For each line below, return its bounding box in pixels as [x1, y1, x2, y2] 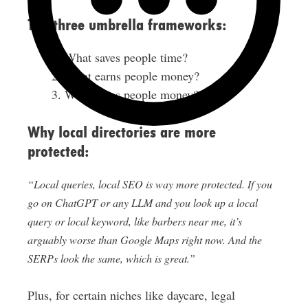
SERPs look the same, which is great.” [27, 251, 195, 266]
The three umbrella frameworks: [27, 16, 227, 34]
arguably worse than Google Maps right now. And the [27, 232, 262, 247]
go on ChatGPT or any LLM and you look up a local [27, 195, 258, 210]
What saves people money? [64, 86, 199, 103]
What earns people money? [64, 67, 199, 85]
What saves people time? [64, 49, 188, 66]
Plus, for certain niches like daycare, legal [27, 287, 235, 304]
